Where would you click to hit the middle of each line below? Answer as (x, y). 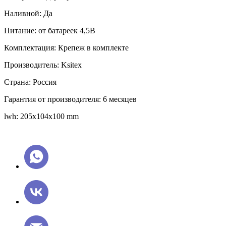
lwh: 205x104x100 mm (41, 116)
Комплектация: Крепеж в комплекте (66, 47)
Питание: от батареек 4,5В (50, 30)
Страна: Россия (30, 82)
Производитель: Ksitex (43, 65)
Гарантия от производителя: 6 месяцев (70, 99)
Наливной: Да (28, 13)
